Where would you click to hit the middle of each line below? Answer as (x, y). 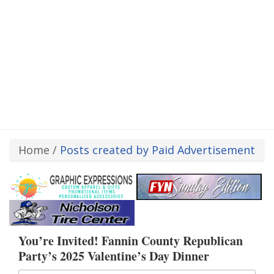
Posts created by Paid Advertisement (157, 150)
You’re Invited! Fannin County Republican (131, 240)
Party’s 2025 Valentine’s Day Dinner (114, 256)
